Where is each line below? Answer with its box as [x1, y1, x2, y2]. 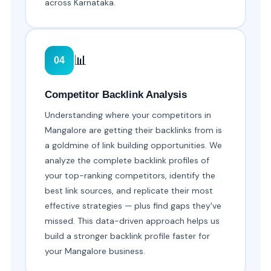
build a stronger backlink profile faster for [45, 230, 211, 242]
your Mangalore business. [45, 246, 146, 257]
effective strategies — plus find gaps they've [45, 200, 222, 212]
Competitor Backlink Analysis [45, 89, 188, 101]
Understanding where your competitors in [45, 109, 212, 121]
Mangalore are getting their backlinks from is [45, 125, 223, 136]
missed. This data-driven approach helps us [45, 215, 220, 227]
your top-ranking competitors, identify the [45, 170, 216, 181]
